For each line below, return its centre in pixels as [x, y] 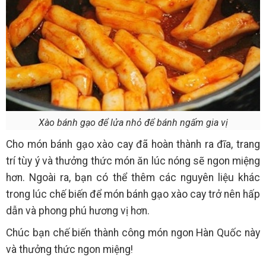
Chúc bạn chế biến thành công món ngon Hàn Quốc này [133, 233]
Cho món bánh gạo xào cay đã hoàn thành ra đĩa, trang [133, 145]
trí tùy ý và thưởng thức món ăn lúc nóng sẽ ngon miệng [133, 161]
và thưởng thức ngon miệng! [69, 250]
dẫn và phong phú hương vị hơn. [78, 211]
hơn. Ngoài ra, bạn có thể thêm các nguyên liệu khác [133, 178]
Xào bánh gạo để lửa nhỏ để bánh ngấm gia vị [133, 123]
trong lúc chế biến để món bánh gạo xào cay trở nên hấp [133, 194]
